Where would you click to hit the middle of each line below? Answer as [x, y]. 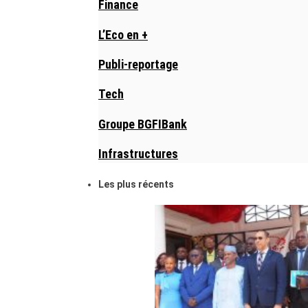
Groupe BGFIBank [143, 124]
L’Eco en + [123, 34]
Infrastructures [138, 154]
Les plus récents [136, 185]
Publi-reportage [138, 64]
